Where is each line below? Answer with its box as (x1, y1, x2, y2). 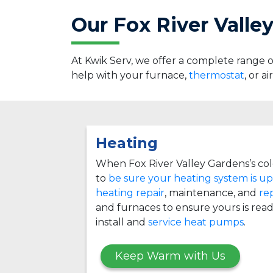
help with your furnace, (71, 69, 189, 81)
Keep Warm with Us (115, 249, 225, 263)
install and (96, 216, 148, 228)
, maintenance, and (165, 186, 259, 199)
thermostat (189, 69, 244, 81)
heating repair (96, 186, 165, 199)
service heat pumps (148, 216, 244, 228)
